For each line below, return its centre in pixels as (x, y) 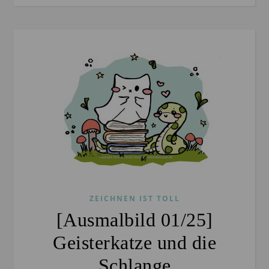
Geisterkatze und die (134, 243)
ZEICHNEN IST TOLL (134, 199)
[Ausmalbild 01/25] (134, 220)
